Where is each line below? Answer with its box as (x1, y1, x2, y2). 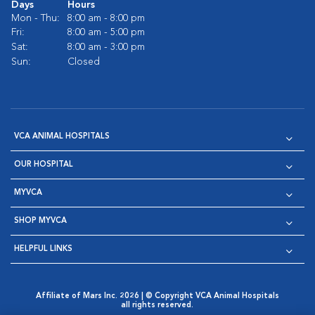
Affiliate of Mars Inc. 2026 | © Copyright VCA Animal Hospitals (35, 292, 279, 300)
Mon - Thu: (11, 13, 60, 23)
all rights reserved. (121, 302, 194, 309)
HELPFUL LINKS (14, 245, 72, 253)
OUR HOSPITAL (14, 161, 73, 169)
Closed (67, 57, 100, 67)
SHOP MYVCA (14, 217, 67, 225)
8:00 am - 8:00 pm (67, 13, 145, 23)
